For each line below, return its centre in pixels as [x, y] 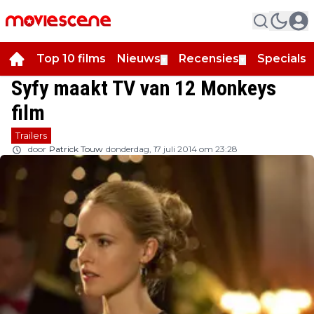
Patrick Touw [76, 149]
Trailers [31, 135]
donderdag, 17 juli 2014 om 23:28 [172, 149]
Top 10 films [71, 59]
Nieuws [139, 59]
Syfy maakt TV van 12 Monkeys [144, 88]
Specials [282, 59]
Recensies [209, 59]
